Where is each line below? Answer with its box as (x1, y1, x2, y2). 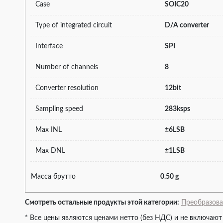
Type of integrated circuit (35, 21, 112, 29)
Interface (35, 42, 63, 50)
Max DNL (35, 147, 65, 154)
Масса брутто (31, 173, 76, 180)
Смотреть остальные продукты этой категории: (25, 199, 179, 206)
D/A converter (165, 21, 209, 29)
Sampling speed (35, 105, 83, 112)
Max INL (35, 126, 62, 133)
